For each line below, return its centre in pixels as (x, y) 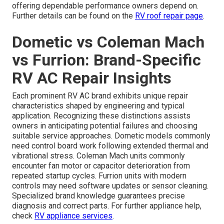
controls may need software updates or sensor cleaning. (110, 185)
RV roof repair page (169, 15)
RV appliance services (73, 215)
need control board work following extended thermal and (110, 145)
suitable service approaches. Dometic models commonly (111, 135)
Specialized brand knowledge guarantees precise (98, 195)
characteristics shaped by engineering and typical (98, 105)
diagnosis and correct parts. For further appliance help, (107, 205)
